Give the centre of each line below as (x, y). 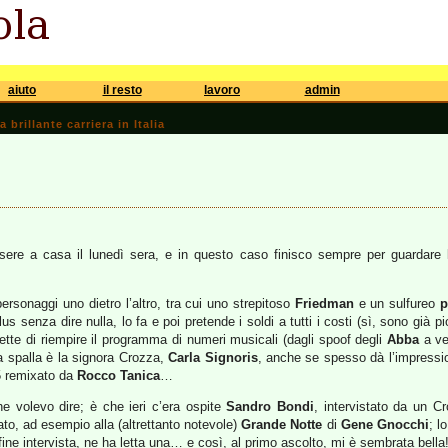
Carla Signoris (213, 357)
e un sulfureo (397, 303)
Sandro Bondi (270, 406)
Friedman (324, 303)
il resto (122, 90)
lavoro (222, 90)
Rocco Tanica (118, 375)
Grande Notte (282, 424)
